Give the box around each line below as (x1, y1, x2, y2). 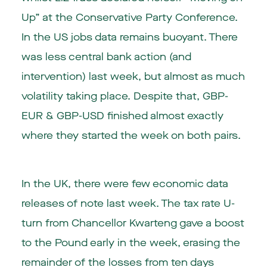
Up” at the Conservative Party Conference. (21, 10, 238, 24)
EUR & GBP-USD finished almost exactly (21, 108, 223, 123)
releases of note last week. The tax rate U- (21, 196, 235, 210)
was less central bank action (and (21, 49, 191, 64)
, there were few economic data (67, 176, 228, 191)
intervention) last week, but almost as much (21, 69, 245, 83)
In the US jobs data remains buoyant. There (21, 30, 238, 44)
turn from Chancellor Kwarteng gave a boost (21, 216, 244, 230)
